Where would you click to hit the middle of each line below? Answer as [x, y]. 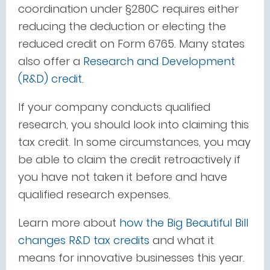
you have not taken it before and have [123, 177]
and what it [182, 240]
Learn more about [69, 223]
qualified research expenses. [94, 194]
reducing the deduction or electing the [122, 26]
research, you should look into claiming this [133, 124]
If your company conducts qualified [114, 107]
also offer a [51, 61]
